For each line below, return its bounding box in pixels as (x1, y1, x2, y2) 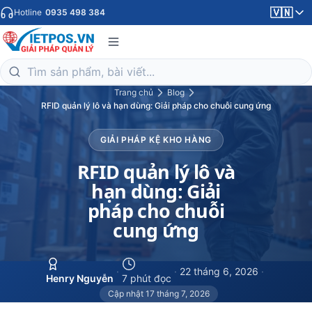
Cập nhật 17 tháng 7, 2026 (108, 288, 210, 299)
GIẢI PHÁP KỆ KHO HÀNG (100, 134, 212, 145)
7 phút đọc (121, 272, 171, 284)
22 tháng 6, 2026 (179, 265, 258, 277)
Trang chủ (114, 87, 153, 97)
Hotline (14, 7, 44, 17)
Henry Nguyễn (45, 272, 114, 284)
